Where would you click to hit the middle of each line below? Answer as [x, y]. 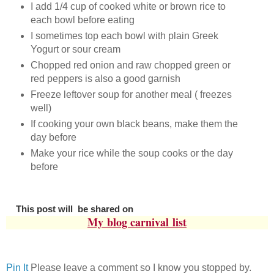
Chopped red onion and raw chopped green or [130, 65]
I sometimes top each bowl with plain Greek [124, 36]
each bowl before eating [82, 20]
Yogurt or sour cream [76, 50]
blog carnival [138, 222]
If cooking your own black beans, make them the [134, 124]
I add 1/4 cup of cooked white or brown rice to [128, 7]
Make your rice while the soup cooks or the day [131, 154]
